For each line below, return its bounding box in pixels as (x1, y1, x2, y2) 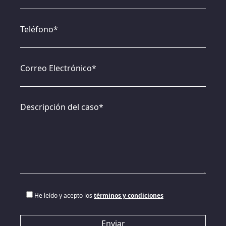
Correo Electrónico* (20, 63, 96, 74)
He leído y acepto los (34, 191, 94, 200)
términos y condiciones (94, 191, 163, 200)
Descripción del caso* (20, 101, 103, 112)
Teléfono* (20, 24, 58, 35)
